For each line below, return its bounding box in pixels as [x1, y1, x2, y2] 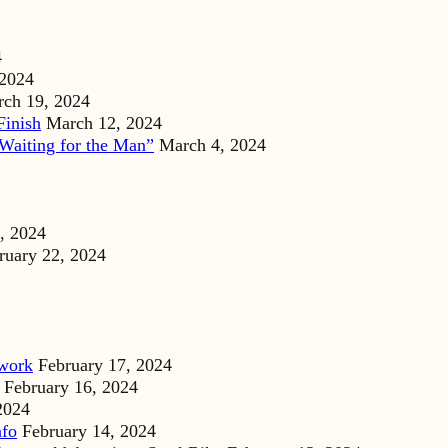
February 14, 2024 [22, 421, 156, 442]
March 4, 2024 [159, 135, 266, 156]
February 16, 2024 [4, 377, 138, 398]
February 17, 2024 [38, 355, 172, 376]
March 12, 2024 [46, 113, 162, 134]
